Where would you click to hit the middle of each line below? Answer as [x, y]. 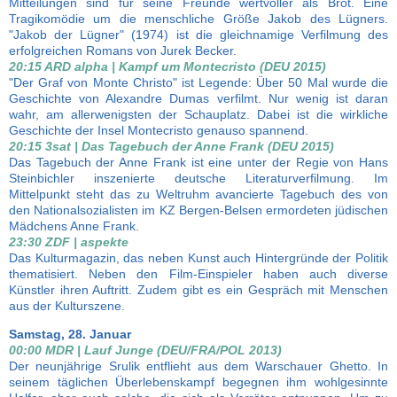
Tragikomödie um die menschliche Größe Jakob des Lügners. [198, 19]
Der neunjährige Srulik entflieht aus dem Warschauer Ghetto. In [198, 366]
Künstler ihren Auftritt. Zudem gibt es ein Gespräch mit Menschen [198, 290]
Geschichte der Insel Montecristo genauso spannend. [159, 130]
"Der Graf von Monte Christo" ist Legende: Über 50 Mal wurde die [198, 82]
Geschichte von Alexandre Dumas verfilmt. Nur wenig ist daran [198, 98]
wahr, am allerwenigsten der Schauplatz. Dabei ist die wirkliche [198, 114]
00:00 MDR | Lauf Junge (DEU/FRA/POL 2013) [145, 350]
